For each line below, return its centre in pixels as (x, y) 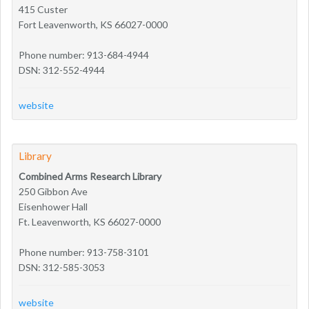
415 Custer (43, 9)
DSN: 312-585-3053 (62, 267)
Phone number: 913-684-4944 (84, 54)
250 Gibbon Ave (53, 191)
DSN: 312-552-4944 (62, 70)
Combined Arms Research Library (90, 176)
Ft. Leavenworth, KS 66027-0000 (90, 221)
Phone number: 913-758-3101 (84, 252)
